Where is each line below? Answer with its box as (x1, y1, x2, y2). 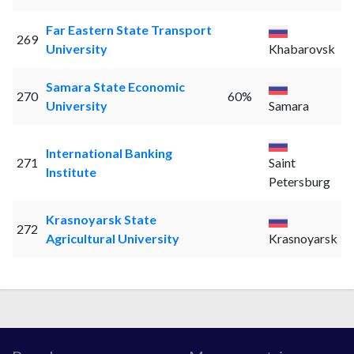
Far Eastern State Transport (45, 22, 212, 38)
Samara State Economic (45, 79, 185, 95)
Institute (45, 164, 96, 180)
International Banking (45, 145, 172, 161)
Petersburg (268, 174, 330, 190)
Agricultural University (45, 231, 179, 247)
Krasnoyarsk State (45, 212, 156, 228)
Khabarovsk (268, 41, 335, 57)
